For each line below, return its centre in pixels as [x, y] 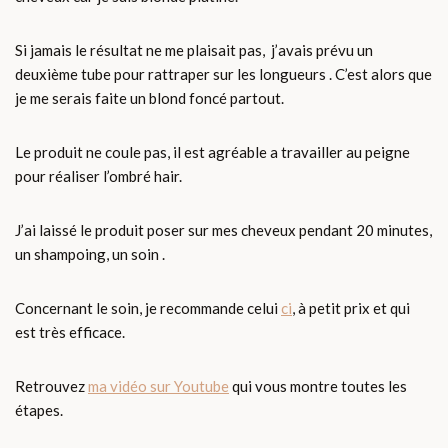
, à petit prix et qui [351, 308]
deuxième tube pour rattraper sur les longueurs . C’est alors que [223, 74]
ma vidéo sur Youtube [158, 386]
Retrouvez [51, 386]
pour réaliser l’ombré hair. [98, 176]
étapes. [39, 410]
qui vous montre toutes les [318, 386]
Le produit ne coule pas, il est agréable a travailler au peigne [212, 152]
